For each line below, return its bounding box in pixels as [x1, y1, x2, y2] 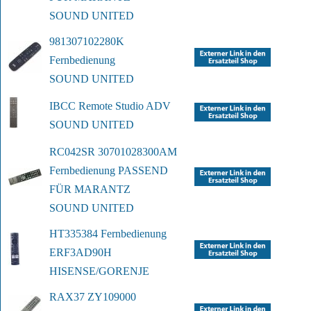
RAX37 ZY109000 [49, 291, 136, 303]
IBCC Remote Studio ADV [49, 100, 171, 112]
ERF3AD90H [49, 246, 112, 259]
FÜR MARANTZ [49, 183, 133, 196]
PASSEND [118, 165, 168, 177]
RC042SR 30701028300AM [49, 146, 177, 158]
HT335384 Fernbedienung [49, 228, 167, 240]
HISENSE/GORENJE [49, 265, 149, 278]
